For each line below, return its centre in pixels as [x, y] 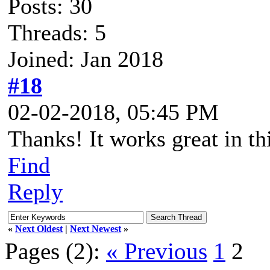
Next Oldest [39, 228]
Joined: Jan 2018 [86, 59]
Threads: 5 [57, 32]
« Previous [157, 251]
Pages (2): [52, 251]
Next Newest [96, 228]
